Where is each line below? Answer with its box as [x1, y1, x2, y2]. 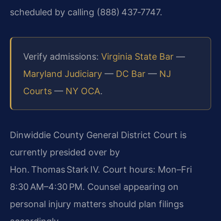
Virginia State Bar [101, 51, 174, 62]
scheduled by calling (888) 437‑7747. [10, 7, 162, 18]
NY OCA [66, 85, 100, 96]
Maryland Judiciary [23, 68, 102, 79]
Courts [23, 85, 52, 96]
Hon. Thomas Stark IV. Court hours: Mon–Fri [10, 164, 192, 175]
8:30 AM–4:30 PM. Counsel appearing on [10, 181, 179, 192]
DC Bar [116, 68, 146, 79]
